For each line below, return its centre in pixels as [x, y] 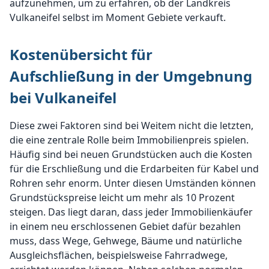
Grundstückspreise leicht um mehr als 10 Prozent [122, 198]
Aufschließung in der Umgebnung [131, 76]
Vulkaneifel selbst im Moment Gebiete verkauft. [118, 17]
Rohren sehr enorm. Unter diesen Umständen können [133, 183]
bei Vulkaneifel [63, 98]
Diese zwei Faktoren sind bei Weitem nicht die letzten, [131, 125]
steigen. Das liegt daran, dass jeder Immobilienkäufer [131, 212]
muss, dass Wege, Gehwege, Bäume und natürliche [126, 241]
